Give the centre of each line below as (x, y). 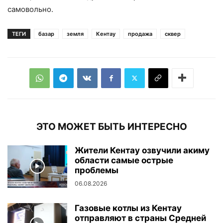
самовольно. (30, 9)
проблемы (97, 170)
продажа (140, 34)
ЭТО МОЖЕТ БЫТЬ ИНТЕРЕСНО (111, 126)
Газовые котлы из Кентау (128, 208)
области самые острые (124, 160)
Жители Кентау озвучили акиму (142, 150)
